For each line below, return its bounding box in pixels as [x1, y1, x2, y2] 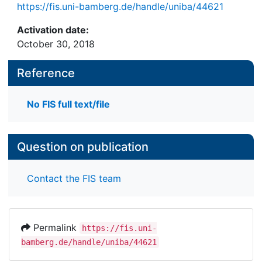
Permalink [30, 221, 80, 233]
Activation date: [17, 24, 89, 36]
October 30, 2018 [17, 38, 95, 50]
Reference [17, 66, 75, 80]
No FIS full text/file [27, 98, 110, 111]
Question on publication [17, 140, 149, 154]
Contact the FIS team [27, 172, 121, 184]
